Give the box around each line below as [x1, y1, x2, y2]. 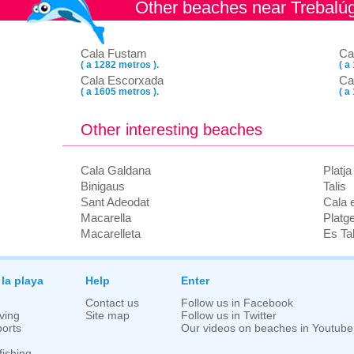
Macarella [81, 211, 131, 224]
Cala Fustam [81, 47, 147, 60]
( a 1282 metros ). [81, 59, 159, 70]
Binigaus [81, 179, 125, 193]
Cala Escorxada [81, 73, 164, 87]
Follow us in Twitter [181, 310, 277, 322]
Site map [85, 310, 130, 322]
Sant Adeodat [81, 195, 149, 209]
